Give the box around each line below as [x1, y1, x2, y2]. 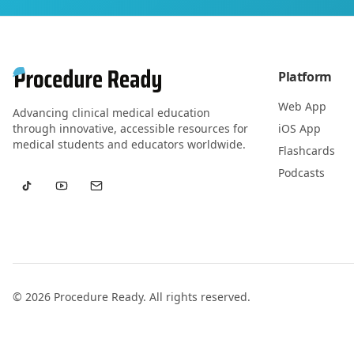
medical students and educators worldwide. [13, 137, 246, 152]
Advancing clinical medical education [13, 105, 210, 120]
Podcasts [278, 165, 325, 180]
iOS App [278, 121, 321, 136]
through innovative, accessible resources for [13, 121, 248, 136]
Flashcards [278, 143, 335, 158]
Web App [278, 99, 326, 114]
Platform [278, 68, 332, 85]
